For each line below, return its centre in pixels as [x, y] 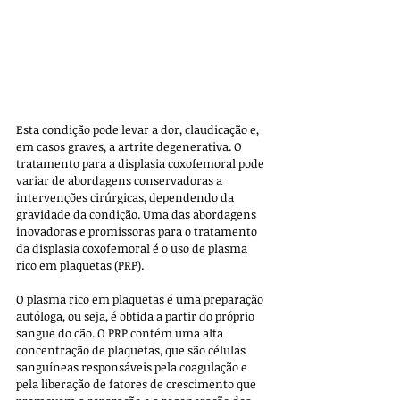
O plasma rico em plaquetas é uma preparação [141, 300]
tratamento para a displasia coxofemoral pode [142, 164]
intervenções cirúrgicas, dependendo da [126, 198]
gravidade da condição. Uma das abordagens [137, 215]
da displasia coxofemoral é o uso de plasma [133, 249]
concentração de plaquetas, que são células [132, 350]
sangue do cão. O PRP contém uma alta [121, 333]
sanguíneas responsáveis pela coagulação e [133, 367]
